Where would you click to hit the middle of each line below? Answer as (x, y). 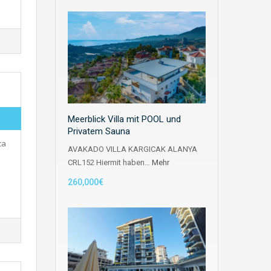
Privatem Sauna (99, 132)
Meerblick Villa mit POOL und (124, 119)
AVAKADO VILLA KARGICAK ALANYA (132, 149)
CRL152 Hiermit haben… (110, 163)
